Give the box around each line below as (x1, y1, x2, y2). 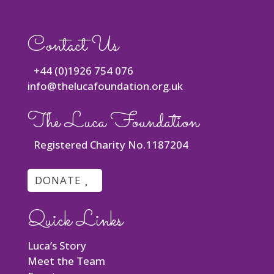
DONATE (34, 173, 81, 188)
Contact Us (27, 30, 119, 62)
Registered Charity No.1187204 (27, 138, 188, 152)
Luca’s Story (27, 239, 86, 253)
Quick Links (27, 205, 123, 237)
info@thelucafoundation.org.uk (27, 79, 183, 93)
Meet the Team (27, 254, 105, 268)
